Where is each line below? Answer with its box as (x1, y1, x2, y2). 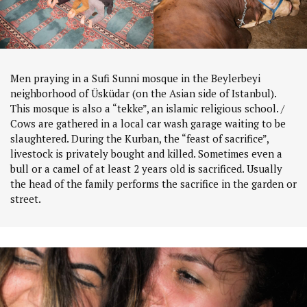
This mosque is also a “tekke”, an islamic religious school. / (10, 101, 284, 116)
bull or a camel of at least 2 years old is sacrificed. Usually (10, 162, 282, 176)
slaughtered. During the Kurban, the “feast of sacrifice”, (10, 132, 269, 146)
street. (10, 192, 41, 206)
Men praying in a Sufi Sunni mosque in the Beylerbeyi (10, 71, 260, 86)
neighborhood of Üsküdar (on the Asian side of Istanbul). (10, 86, 276, 101)
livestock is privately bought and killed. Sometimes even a (10, 147, 282, 161)
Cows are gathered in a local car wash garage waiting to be (10, 116, 286, 131)
